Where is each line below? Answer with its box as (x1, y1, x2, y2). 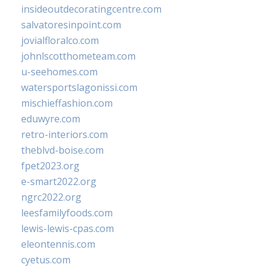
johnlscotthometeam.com (21, 49, 136, 63)
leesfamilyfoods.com (21, 206, 113, 219)
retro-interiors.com (21, 128, 108, 141)
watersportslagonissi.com (21, 81, 137, 94)
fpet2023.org (21, 159, 80, 172)
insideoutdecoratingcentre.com (21, 2, 162, 16)
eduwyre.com (21, 112, 80, 125)
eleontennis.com (21, 237, 95, 251)
